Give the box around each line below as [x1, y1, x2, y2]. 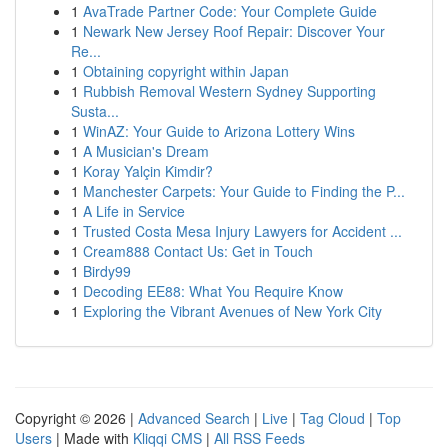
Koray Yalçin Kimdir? [83, 161, 213, 181]
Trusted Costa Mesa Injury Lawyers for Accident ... [83, 221, 402, 241]
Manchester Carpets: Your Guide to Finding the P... [83, 181, 405, 201]
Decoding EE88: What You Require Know [83, 281, 343, 301]
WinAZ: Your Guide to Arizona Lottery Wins [83, 121, 355, 141]
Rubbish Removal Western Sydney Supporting [83, 81, 376, 101]
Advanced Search [138, 408, 250, 428]
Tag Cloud [300, 408, 365, 428]
